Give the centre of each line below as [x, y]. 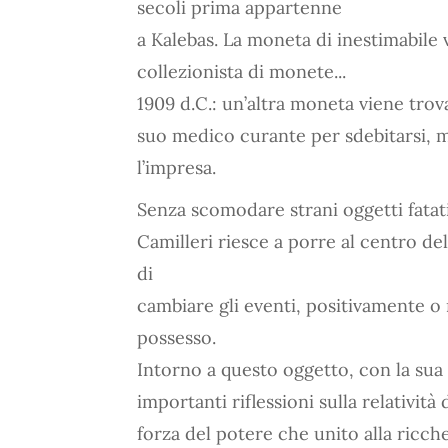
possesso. [176, 337]
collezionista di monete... [241, 71]
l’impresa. [176, 167]
